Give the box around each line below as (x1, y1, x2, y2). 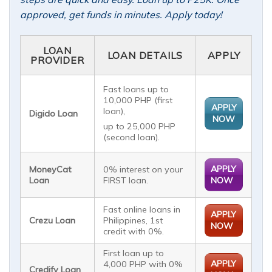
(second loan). (103, 132, 160, 143)
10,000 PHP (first (103, 94, 173, 106)
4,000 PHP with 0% (103, 258, 183, 270)
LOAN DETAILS (107, 49, 183, 61)
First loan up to (103, 247, 165, 259)
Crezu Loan (29, 214, 76, 226)
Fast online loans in (103, 203, 181, 215)
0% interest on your (103, 163, 183, 175)
